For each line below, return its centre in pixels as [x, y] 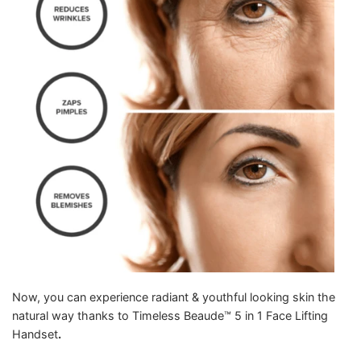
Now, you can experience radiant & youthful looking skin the [174, 297]
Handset [35, 334]
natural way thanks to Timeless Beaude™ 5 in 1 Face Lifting [170, 315]
